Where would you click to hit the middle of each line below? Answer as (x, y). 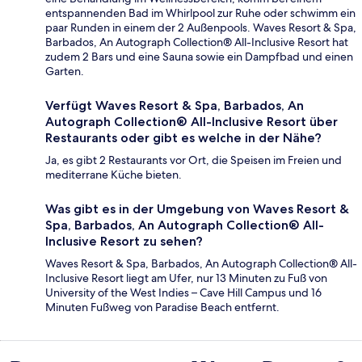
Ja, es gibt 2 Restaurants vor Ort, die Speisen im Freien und (194, 160)
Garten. (65, 71)
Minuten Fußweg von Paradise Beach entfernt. (162, 307)
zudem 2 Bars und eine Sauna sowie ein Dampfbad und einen (199, 56)
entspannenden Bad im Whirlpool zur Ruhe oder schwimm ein (200, 13)
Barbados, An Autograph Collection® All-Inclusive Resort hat (197, 42)
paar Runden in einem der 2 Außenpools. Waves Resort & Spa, (201, 27)
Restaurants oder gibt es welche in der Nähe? (183, 137)
